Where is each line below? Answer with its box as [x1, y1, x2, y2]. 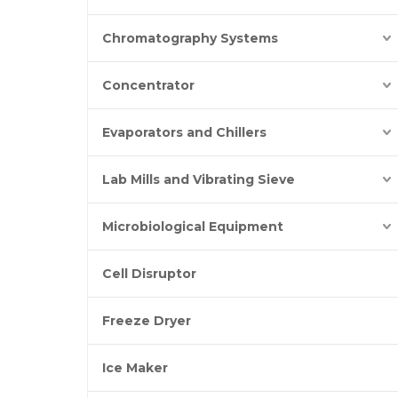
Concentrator [102, 77, 195, 93]
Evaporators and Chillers [102, 124, 267, 140]
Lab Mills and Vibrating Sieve [102, 171, 295, 187]
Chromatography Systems [102, 30, 278, 46]
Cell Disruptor [102, 266, 196, 282]
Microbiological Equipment [102, 219, 283, 235]
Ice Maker [102, 360, 168, 376]
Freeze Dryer [102, 313, 191, 329]
